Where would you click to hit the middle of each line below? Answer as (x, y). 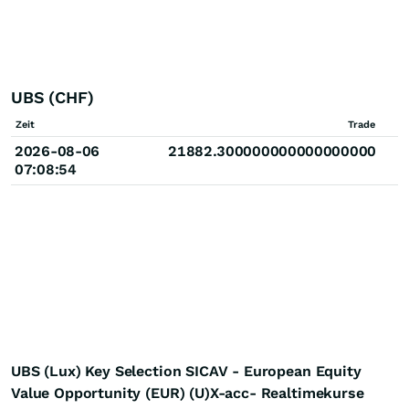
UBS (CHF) (52, 97)
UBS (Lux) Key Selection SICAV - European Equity (186, 371)
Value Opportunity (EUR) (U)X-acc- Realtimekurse (188, 393)
